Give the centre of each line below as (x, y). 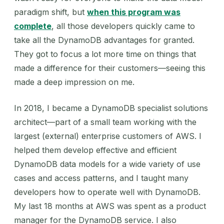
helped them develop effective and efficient (95, 150)
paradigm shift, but (50, 12)
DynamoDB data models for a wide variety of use (107, 164)
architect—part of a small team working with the (105, 122)
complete (33, 26)
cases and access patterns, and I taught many (101, 178)
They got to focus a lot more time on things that (105, 54)
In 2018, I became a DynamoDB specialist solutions (111, 108)
